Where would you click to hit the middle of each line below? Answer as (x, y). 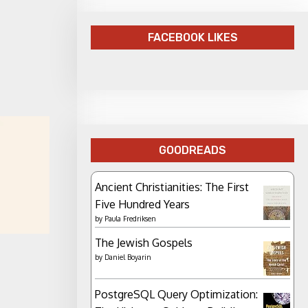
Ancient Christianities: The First (172, 187)
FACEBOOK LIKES (192, 38)
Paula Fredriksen (130, 218)
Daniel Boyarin (128, 257)
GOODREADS (192, 150)
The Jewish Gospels (144, 242)
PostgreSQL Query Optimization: (176, 294)
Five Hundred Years (142, 204)
